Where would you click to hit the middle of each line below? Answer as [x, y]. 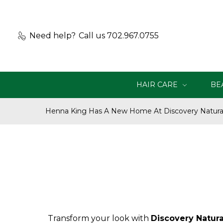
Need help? [53, 36]
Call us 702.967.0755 [119, 36]
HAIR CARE [158, 85]
